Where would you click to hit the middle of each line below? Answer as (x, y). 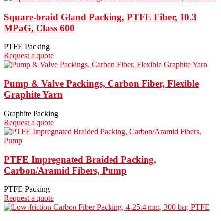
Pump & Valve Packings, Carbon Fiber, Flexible (101, 84)
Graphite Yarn (33, 95)
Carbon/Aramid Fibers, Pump (65, 170)
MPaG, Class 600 (39, 28)
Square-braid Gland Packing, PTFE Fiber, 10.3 (100, 17)
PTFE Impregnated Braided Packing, (80, 159)
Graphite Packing (31, 113)
